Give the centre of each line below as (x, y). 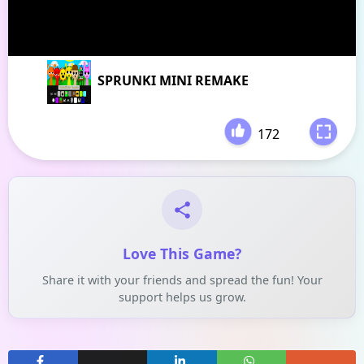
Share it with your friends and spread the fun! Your (182, 280)
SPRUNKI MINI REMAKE (173, 80)
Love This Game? (182, 253)
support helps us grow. (182, 297)
